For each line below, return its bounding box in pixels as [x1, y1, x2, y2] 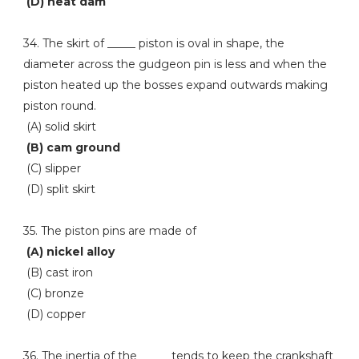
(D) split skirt [22, 182, 95, 196]
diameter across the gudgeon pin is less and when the [22, 57, 327, 71]
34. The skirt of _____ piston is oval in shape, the [22, 36, 284, 50]
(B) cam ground [22, 140, 120, 155]
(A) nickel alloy [22, 244, 115, 259]
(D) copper [22, 307, 86, 321]
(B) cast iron [22, 265, 93, 280]
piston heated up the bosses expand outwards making [22, 78, 328, 92]
